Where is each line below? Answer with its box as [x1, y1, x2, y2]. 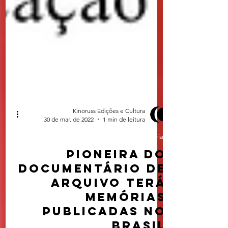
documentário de [18, 179, 166, 194]
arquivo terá [51, 193, 166, 208]
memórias [85, 208, 166, 222]
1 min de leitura [103, 133, 145, 141]
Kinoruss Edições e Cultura [73, 125, 145, 133]
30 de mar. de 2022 [44, 133, 94, 141]
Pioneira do [67, 165, 166, 180]
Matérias [139, 150, 166, 159]
